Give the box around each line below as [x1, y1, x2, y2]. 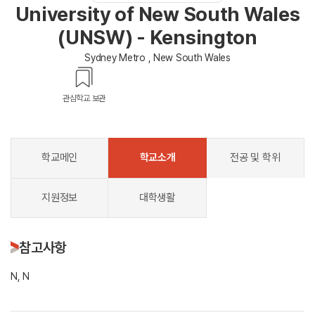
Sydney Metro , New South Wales [84, 52, 231, 64]
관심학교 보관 [62, 94, 106, 104]
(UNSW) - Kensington [58, 25, 257, 50]
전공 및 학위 [230, 151, 281, 165]
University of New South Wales [15, 2, 300, 27]
